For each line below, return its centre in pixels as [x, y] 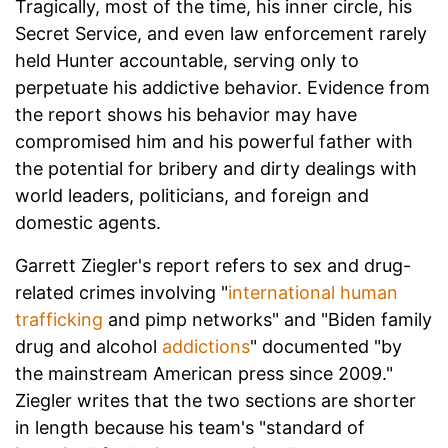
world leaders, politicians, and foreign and [192, 195]
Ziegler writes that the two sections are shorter [215, 400]
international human [313, 292]
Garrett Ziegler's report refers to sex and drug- [213, 265]
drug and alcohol [86, 346]
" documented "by [326, 346]
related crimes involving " [121, 292]
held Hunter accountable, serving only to [187, 60]
